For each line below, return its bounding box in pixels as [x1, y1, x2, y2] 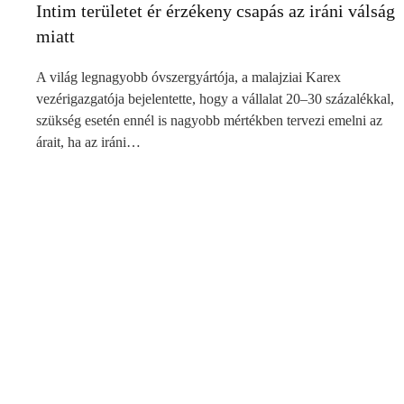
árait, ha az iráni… [36, 134, 141, 151]
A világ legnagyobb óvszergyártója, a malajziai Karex [36, 69, 341, 86]
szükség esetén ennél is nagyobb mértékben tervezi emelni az [36, 113, 382, 129]
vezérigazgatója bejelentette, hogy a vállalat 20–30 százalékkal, [36, 91, 394, 107]
